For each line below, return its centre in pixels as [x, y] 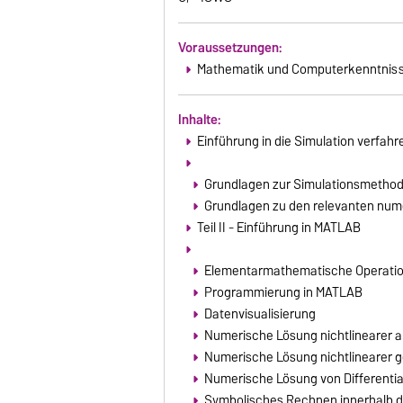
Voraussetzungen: [230, 47]
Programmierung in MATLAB [283, 292]
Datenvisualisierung [260, 313]
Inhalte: [200, 119]
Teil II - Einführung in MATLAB [278, 227]
